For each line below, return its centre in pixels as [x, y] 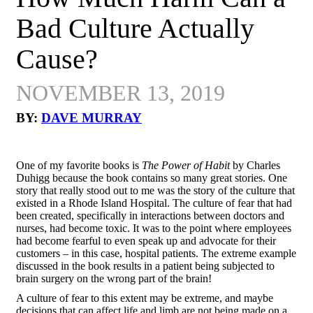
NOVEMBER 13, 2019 [121, 93]
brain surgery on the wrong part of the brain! [114, 278]
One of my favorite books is [79, 165]
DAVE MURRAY [92, 118]
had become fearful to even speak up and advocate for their [146, 241]
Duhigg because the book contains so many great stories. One [152, 178]
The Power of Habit [186, 165]
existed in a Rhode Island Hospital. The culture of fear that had [154, 203]
